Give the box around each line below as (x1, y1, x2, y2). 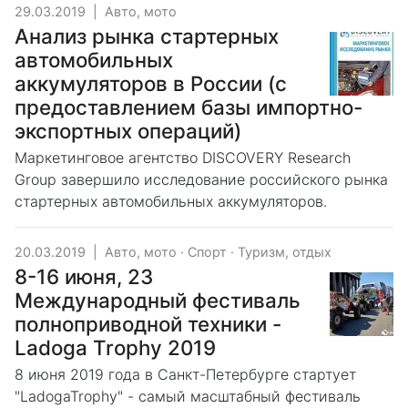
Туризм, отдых (238, 244, 331, 260)
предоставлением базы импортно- (15, 95, 362, 119)
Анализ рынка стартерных (15, 24, 279, 48)
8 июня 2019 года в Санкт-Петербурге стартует (15, 365, 356, 383)
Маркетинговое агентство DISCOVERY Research (15, 148, 351, 167)
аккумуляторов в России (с (15, 71, 287, 96)
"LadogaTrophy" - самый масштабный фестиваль (15, 387, 361, 405)
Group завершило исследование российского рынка (15, 170, 388, 189)
